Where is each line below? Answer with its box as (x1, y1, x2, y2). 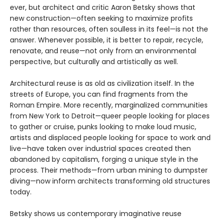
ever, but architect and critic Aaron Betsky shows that (10, 2, 195, 12)
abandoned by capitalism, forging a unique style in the (10, 154, 198, 164)
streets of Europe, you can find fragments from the (10, 89, 188, 99)
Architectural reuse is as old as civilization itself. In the (10, 78, 194, 88)
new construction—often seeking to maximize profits (10, 13, 193, 23)
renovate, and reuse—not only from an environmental (10, 45, 196, 56)
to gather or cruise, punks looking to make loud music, (10, 121, 196, 132)
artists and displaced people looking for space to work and (10, 132, 211, 143)
